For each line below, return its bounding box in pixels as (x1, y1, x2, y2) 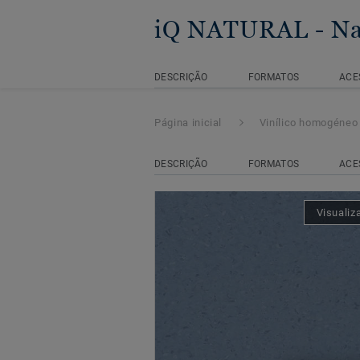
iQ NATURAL (154, 15, 309, 43)
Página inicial (154, 117, 223, 129)
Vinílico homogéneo (259, 117, 358, 129)
